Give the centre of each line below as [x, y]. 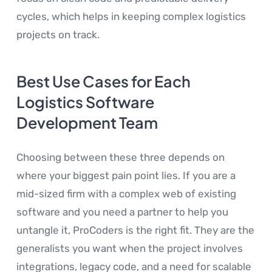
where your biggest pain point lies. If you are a [126, 176]
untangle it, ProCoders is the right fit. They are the [135, 230]
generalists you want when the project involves [130, 249]
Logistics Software [85, 102]
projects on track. [58, 35]
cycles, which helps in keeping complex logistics [131, 17]
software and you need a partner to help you [122, 212]
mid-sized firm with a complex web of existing [126, 194]
